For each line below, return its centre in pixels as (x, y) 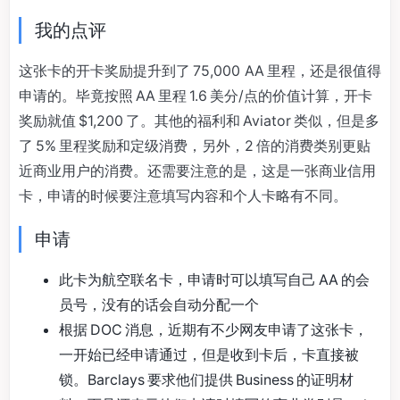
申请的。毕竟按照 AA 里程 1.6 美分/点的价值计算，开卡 (196, 95)
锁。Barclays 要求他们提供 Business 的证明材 (206, 379)
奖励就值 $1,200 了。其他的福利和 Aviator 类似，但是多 (199, 120)
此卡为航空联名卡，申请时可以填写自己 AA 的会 (214, 279)
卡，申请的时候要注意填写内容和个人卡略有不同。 (183, 195)
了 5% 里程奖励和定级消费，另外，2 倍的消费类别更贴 (195, 145)
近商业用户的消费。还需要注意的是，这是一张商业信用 (197, 170)
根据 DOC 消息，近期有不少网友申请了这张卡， (213, 329)
